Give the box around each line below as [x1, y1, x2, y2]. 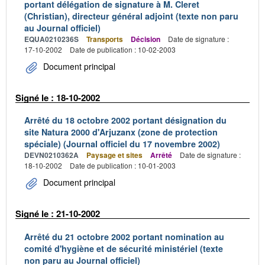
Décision [131, 33, 160, 44]
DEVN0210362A [24, 150, 79, 160]
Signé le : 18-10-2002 [15, 91, 100, 104]
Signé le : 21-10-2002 [15, 207, 100, 220]
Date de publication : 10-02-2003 [70, 44, 176, 54]
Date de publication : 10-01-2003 [70, 160, 176, 170]
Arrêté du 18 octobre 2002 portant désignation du [24, 114, 227, 126]
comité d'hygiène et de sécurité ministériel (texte [24, 242, 223, 254]
